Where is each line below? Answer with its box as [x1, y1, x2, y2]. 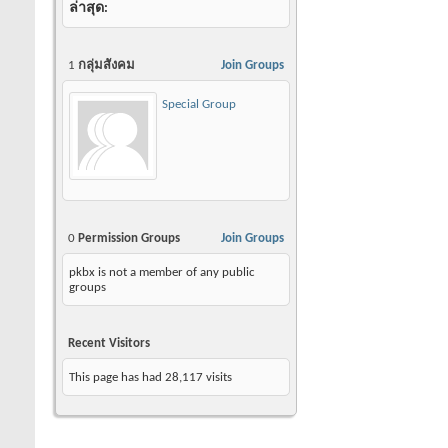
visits [203, 370, 232, 384]
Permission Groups [75, 231, 180, 245]
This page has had [69, 370, 165, 384]
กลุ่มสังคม [75, 58, 135, 72]
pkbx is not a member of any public [69, 265, 255, 279]
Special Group [162, 97, 236, 111]
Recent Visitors [68, 336, 150, 350]
